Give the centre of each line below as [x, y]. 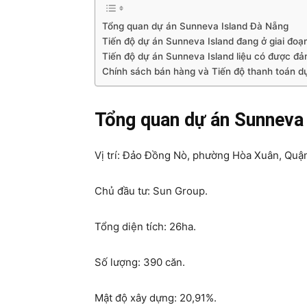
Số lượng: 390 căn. [140, 262]
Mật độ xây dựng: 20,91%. [156, 297]
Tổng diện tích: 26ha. [145, 226]
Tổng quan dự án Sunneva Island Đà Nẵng [195, 26]
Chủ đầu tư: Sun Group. [151, 191]
